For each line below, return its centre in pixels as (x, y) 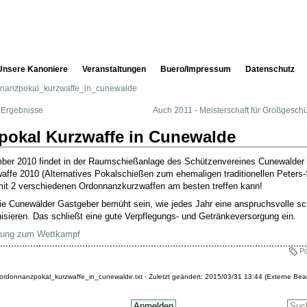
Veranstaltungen (114, 69)
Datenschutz (270, 69)
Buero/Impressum (196, 69)
